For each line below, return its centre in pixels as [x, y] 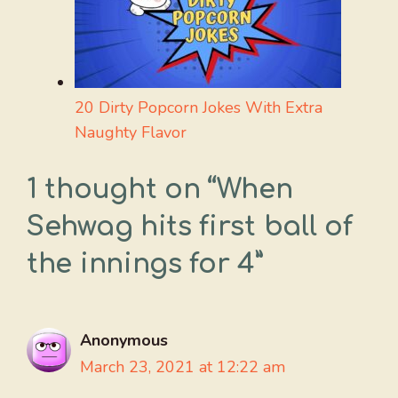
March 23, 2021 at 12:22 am [183, 367]
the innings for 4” [145, 265]
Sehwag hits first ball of [190, 227]
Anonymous [124, 341]
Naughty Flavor [131, 133]
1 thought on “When [160, 190]
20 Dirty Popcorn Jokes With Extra [199, 108]
